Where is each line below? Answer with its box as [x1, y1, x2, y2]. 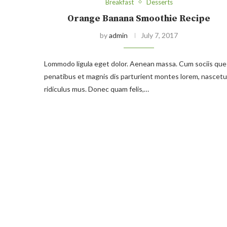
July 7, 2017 [141, 30, 178, 40]
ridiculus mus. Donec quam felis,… [44, 84, 149, 93]
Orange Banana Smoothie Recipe [67, 12, 211, 24]
